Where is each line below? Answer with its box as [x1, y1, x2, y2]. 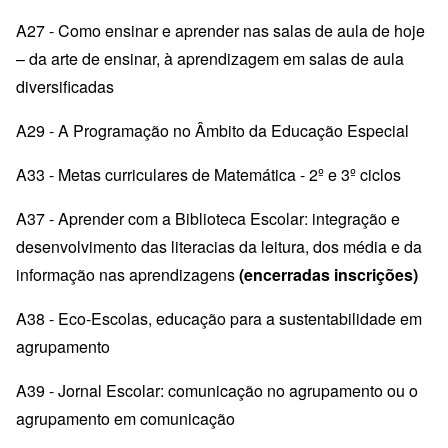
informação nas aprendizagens [16, 262, 239, 286]
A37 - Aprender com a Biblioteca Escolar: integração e [16, 206, 400, 230]
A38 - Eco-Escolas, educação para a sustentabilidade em [16, 306, 422, 330]
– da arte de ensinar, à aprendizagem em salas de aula [16, 46, 404, 70]
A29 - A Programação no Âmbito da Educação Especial [16, 118, 409, 142]
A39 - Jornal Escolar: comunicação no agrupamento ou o [16, 378, 418, 402]
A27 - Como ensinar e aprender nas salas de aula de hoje [16, 18, 425, 42]
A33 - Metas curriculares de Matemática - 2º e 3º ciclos [16, 162, 401, 186]
